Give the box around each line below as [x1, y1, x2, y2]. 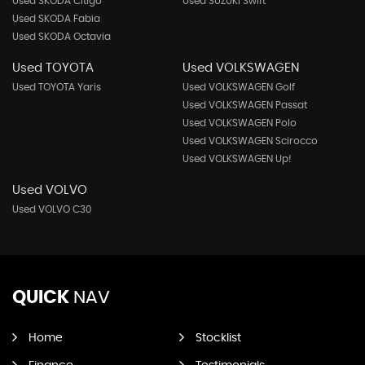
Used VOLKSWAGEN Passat [182, 100, 307, 110]
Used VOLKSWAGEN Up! [182, 154, 292, 164]
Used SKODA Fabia [12, 14, 100, 24]
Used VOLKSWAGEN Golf [182, 82, 295, 92]
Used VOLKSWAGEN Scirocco [182, 136, 318, 146]
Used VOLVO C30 [12, 204, 91, 214]
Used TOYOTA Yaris [12, 82, 101, 92]
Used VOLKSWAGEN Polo [182, 118, 297, 128]
